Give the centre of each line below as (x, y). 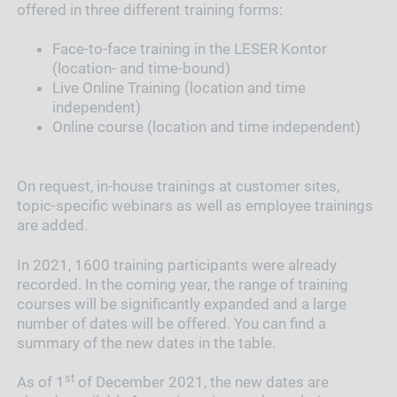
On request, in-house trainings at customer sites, (178, 186)
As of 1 (40, 382)
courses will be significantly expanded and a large (181, 304)
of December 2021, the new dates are (201, 382)
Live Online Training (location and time (179, 88)
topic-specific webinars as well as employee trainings (195, 205)
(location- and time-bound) (141, 69)
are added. (52, 225)
